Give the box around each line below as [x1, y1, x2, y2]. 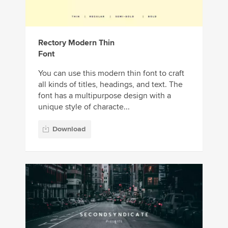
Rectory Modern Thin [38, 38, 115, 48]
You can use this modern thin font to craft [38, 68, 184, 79]
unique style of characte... [38, 102, 130, 112]
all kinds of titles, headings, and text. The [38, 79, 183, 90]
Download [52, 124, 85, 133]
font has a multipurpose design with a [38, 91, 171, 101]
